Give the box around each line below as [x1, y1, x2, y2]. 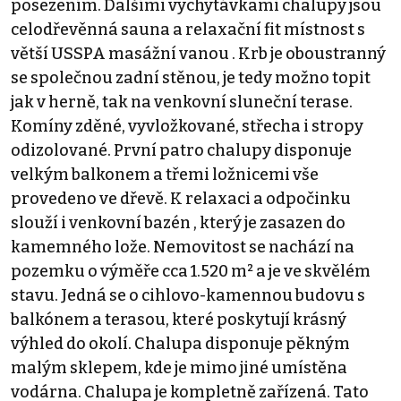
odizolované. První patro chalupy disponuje [11, 140, 352, 160]
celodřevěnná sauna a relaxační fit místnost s [11, 19, 365, 39]
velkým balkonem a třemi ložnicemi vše [11, 164, 319, 184]
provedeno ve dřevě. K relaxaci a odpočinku [11, 188, 351, 209]
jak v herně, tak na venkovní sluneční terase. [11, 91, 353, 112]
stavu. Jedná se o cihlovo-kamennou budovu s [11, 285, 365, 305]
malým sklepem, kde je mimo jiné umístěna [11, 357, 347, 378]
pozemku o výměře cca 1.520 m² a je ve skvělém [11, 260, 371, 281]
